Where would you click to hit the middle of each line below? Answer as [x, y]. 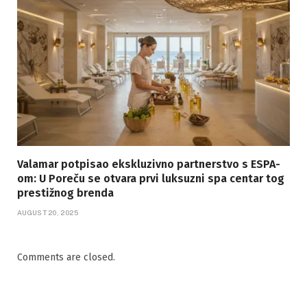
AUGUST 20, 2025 [48, 213]
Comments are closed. [66, 258]
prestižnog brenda [65, 193]
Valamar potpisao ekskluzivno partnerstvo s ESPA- [149, 164]
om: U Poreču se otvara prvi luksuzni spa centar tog [151, 179]
